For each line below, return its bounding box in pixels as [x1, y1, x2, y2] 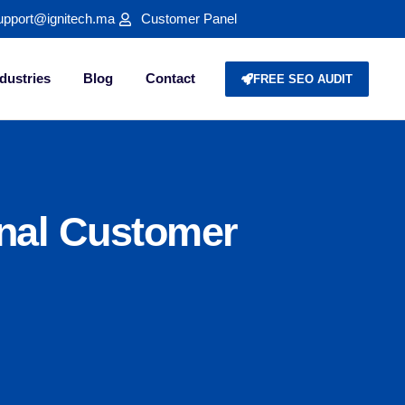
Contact [145, 71, 195, 86]
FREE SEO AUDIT [252, 71, 353, 86]
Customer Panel [140, 11, 237, 26]
